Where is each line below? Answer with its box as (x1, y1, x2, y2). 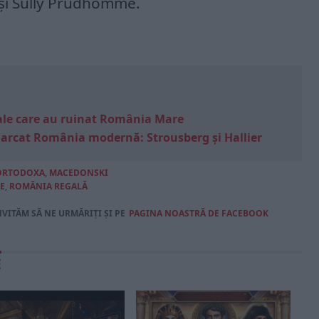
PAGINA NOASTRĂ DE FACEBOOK (129, 207, 268, 219)
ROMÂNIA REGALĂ (9, 180, 88, 192)
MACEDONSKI (49, 167, 108, 179)
